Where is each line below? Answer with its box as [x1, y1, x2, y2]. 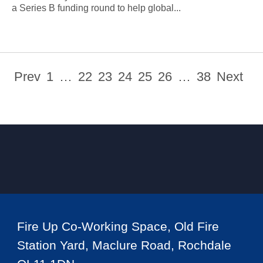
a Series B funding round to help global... [11, 3, 181, 13]
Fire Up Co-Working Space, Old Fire [16, 220, 219, 233]
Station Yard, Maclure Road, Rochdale [16, 238, 231, 252]
